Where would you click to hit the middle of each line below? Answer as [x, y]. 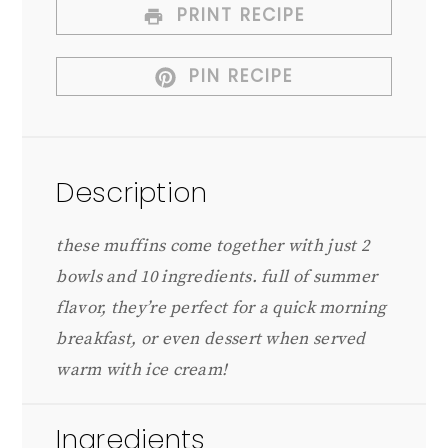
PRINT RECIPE [238, 15]
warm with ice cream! [142, 370]
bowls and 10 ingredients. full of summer [217, 277]
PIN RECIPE [238, 76]
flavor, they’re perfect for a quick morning [221, 308]
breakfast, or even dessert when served [211, 339]
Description [132, 193]
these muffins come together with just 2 [213, 246]
